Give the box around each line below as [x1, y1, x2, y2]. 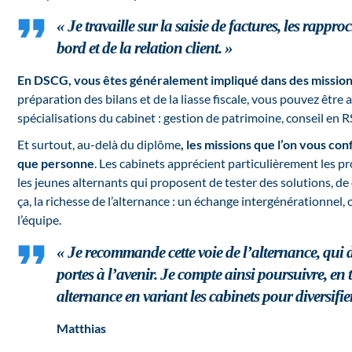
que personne [17, 156, 94, 171]
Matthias [57, 321, 106, 336]
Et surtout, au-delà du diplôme [17, 137, 181, 152]
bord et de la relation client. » [57, 38, 233, 57]
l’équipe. [17, 212, 61, 228]
